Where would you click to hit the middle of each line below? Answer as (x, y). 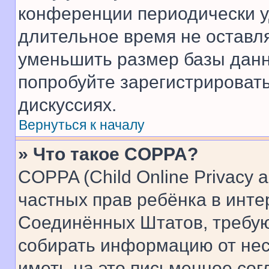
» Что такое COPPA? (108, 154)
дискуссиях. (67, 105)
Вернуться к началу (82, 125)
